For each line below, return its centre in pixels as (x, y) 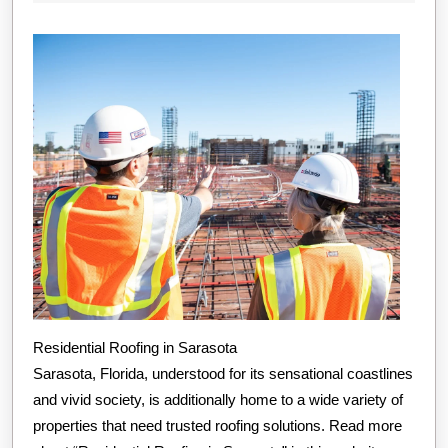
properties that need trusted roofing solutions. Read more (217, 425)
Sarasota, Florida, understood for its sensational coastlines (223, 373)
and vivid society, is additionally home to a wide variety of (218, 399)
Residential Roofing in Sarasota (140, 347)
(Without (329, 67)
